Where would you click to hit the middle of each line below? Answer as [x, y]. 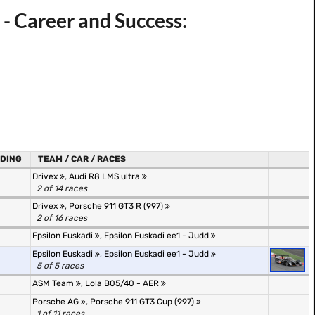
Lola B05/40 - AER [123, 283]
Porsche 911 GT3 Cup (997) [143, 302]
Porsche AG [57, 302]
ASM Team [54, 283]
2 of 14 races [62, 188]
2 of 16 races [62, 218]
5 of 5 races [60, 266]
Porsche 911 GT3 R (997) [117, 206]
